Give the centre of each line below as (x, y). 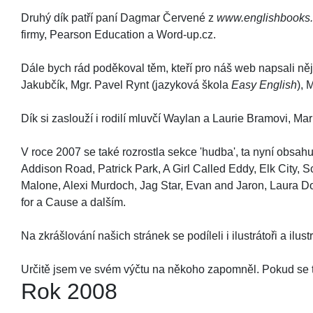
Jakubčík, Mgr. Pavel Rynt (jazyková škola (126, 85)
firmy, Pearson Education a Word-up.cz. (118, 35)
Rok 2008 (69, 291)
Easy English (264, 85)
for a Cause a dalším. (73, 202)
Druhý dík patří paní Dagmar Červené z (119, 18)
